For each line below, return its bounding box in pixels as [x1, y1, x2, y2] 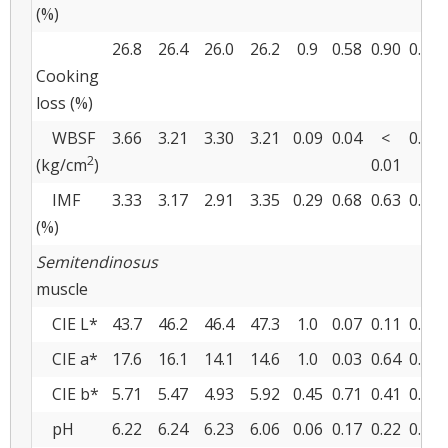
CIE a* [36, 347, 98, 370]
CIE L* [36, 312, 98, 335]
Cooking [36, 64, 99, 87]
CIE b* [36, 382, 99, 405]
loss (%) [36, 91, 93, 114]
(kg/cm [36, 153, 87, 176]
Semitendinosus [36, 250, 158, 273]
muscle [36, 277, 88, 300]
